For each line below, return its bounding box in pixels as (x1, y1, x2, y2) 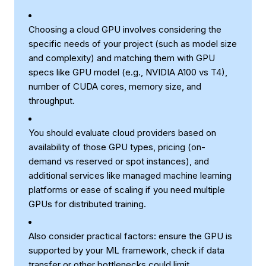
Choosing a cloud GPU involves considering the (28, 24, 221, 35)
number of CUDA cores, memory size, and (28, 81, 201, 92)
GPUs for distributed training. (28, 198, 146, 210)
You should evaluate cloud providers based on (28, 127, 216, 138)
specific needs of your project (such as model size (28, 38, 237, 49)
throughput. (28, 95, 75, 106)
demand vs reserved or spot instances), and (28, 156, 209, 167)
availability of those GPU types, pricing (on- (28, 141, 205, 153)
